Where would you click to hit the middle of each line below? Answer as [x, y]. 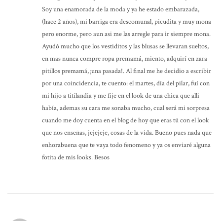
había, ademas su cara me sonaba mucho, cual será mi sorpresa [126, 108]
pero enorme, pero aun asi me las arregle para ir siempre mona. [126, 34]
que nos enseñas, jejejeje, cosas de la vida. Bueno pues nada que [127, 132]
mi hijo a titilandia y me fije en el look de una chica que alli [121, 95]
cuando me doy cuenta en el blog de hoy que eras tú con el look [126, 120]
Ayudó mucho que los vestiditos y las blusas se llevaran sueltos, [125, 46]
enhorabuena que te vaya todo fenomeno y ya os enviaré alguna [126, 145]
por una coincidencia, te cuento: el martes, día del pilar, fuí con [126, 83]
